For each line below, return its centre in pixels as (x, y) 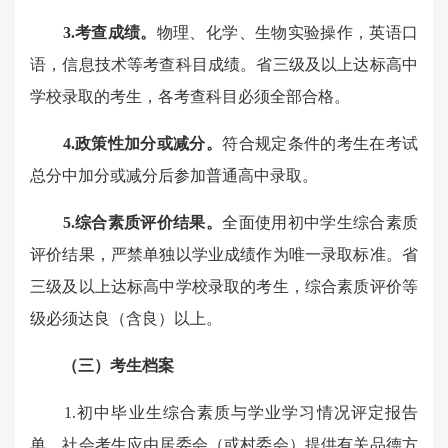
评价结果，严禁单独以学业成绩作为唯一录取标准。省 (224, 254)
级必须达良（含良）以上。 (126, 318)
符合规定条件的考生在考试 (320, 143)
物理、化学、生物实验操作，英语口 (287, 32)
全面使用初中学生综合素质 (320, 222)
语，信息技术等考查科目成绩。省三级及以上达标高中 (224, 64)
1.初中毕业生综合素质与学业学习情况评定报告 (224, 412)
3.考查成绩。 (109, 32)
